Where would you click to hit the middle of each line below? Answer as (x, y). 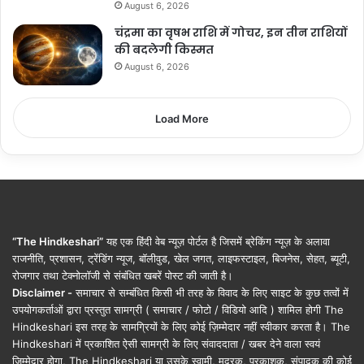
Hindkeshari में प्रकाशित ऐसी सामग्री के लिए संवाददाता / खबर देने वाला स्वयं (166, 343)
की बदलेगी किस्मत (164, 49)
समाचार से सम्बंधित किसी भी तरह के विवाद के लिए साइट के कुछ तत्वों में (210, 292)
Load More (182, 118)
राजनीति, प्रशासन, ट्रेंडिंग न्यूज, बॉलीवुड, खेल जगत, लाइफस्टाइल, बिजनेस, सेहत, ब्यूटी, (181, 258)
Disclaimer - (42, 292)
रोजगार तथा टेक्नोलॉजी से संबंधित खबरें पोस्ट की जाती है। (123, 275)
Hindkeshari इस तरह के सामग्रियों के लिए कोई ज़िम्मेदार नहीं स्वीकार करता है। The (181, 326)
